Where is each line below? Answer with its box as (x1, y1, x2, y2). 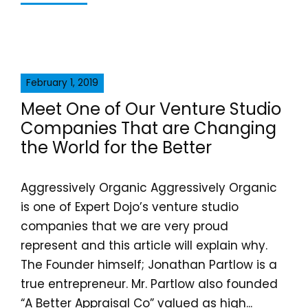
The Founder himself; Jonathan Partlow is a (21, 256, 277, 273)
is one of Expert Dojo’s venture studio (21, 199, 239, 215)
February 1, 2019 (26, 76, 98, 89)
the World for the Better (21, 136, 212, 159)
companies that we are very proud (21, 218, 228, 234)
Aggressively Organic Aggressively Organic (21, 179, 277, 196)
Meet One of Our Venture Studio (21, 98, 281, 120)
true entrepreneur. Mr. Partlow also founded (21, 276, 278, 292)
